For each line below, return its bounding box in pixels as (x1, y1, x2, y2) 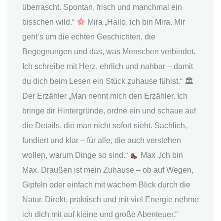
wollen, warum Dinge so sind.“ (22, 151, 130, 160)
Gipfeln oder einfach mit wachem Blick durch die (22, 181, 190, 189)
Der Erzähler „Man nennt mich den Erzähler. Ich (22, 92, 187, 101)
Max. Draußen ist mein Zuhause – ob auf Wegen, (22, 166, 193, 175)
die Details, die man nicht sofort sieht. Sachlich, (22, 121, 187, 130)
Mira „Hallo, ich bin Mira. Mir (85, 18, 185, 27)
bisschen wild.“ (22, 18, 76, 27)
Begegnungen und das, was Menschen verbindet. (22, 47, 195, 56)
